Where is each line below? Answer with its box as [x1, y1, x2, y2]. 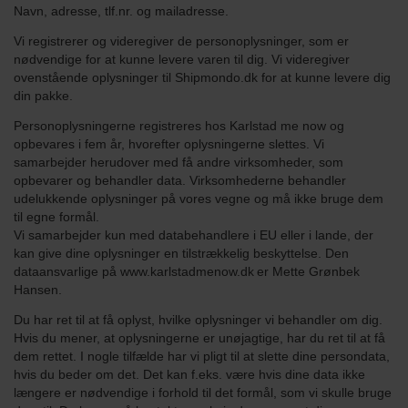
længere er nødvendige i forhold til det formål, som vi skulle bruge [14, 385, 392, 401]
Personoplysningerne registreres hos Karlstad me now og [14, 118, 344, 134]
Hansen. [14, 282, 62, 298]
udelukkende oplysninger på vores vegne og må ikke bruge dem [14, 191, 383, 207]
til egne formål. [14, 209, 99, 225]
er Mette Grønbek [257, 264, 360, 280]
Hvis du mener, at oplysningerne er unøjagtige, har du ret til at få [14, 331, 385, 346]
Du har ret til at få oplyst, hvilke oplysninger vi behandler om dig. [14, 312, 382, 328]
